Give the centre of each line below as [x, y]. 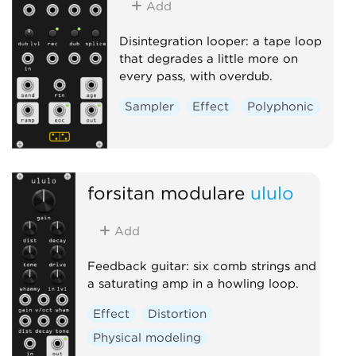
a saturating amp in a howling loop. [193, 283]
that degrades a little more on [208, 58]
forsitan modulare [166, 192]
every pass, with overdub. [195, 76]
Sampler [150, 106]
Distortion [178, 313]
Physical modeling [147, 337]
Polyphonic [281, 106]
